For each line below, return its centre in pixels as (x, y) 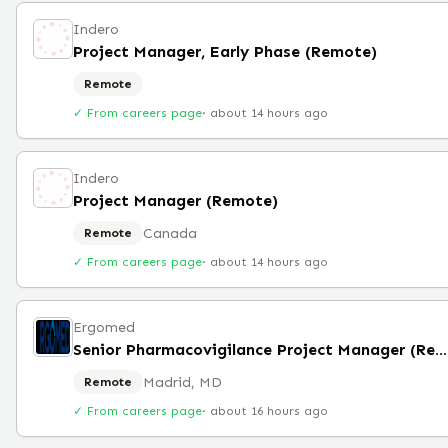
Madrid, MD (182, 382)
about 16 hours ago (269, 411)
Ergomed (104, 327)
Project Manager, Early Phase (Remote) (225, 51)
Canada (170, 233)
